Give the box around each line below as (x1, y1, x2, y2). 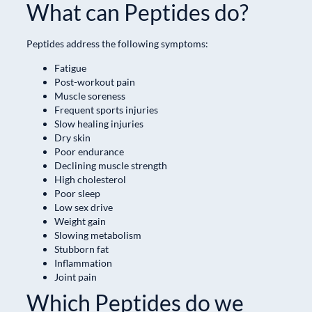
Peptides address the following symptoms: (26, 38, 208, 50)
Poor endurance (54, 145, 124, 157)
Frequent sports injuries (54, 103, 158, 116)
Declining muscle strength (54, 159, 167, 171)
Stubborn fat (54, 242, 109, 255)
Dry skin (54, 131, 91, 143)
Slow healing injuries (54, 117, 143, 130)
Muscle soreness (54, 89, 125, 102)
